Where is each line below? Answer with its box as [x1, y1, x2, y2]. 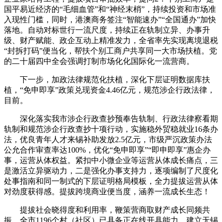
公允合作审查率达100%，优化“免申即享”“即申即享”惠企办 [4, 145, 211, 154]
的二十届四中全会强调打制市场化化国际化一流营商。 [4, 56, 194, 65]
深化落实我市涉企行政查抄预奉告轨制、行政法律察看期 [4, 114, 218, 123]
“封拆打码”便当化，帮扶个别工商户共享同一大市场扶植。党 [4, 46, 217, 55]
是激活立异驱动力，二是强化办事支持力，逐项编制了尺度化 [4, 166, 218, 175]
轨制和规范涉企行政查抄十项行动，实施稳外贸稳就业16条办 [4, 124, 218, 133]
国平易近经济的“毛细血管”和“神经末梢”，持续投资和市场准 [4, 4, 216, 13]
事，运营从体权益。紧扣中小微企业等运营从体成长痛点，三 [4, 156, 218, 165]
